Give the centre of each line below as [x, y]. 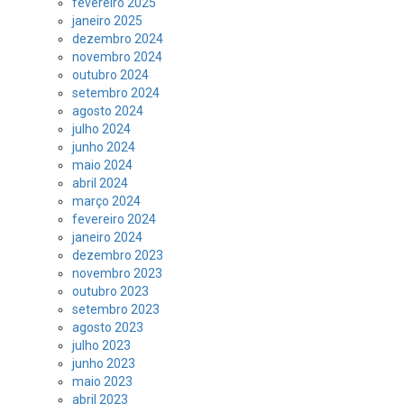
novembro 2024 [117, 57]
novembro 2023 [117, 273]
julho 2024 [101, 129]
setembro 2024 [116, 93]
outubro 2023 [110, 291]
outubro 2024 [110, 75]
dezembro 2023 [118, 255]
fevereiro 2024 [114, 219]
